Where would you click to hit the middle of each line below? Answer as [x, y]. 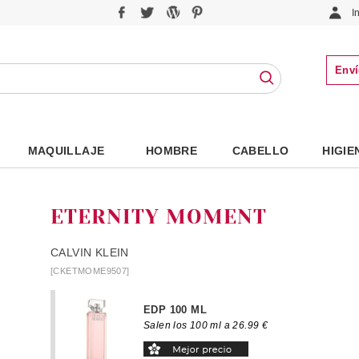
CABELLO [260, 151]
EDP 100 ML [175, 310]
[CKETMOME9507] [90, 270]
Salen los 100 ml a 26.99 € [206, 325]
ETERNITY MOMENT [159, 217]
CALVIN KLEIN [90, 252]
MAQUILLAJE [66, 151]
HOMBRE [171, 151]
